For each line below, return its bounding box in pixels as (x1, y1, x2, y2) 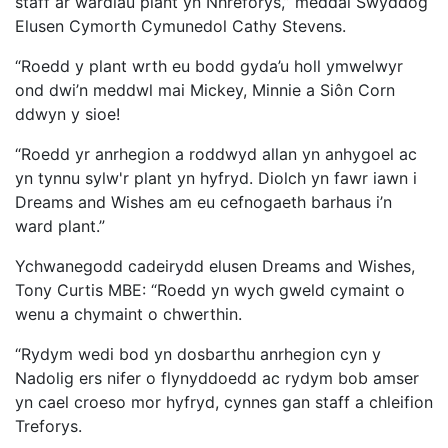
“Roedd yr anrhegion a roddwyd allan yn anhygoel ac (15, 143, 417, 164)
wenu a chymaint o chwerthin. (15, 303, 242, 324)
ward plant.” (15, 215, 105, 236)
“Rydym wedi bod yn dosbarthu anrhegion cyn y (15, 343, 381, 364)
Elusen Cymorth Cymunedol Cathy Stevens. (15, 15, 346, 36)
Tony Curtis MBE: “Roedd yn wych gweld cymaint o (15, 279, 405, 300)
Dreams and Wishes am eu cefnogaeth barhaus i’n (15, 191, 392, 212)
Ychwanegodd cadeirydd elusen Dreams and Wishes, (15, 255, 415, 276)
